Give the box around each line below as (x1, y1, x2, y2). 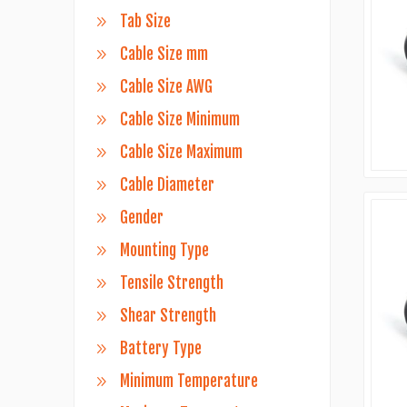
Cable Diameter (119, 175, 214, 194)
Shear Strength (119, 306, 216, 325)
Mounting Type (119, 241, 209, 260)
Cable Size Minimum (119, 110, 240, 129)
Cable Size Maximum (119, 143, 243, 162)
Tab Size (119, 12, 171, 31)
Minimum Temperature (119, 372, 258, 391)
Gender (119, 208, 164, 227)
